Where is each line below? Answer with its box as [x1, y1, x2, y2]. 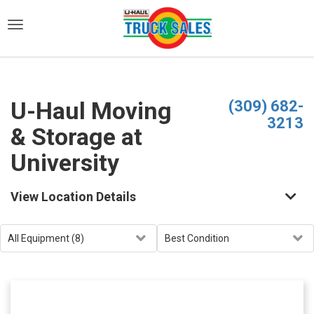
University [11, 149, 119, 177]
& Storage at [11, 123, 142, 151]
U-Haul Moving [11, 97, 172, 125]
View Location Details [11, 189, 136, 204]
